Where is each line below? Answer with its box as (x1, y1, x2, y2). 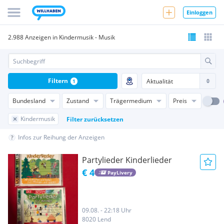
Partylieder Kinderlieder (82, 154, 172, 165)
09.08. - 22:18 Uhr (82, 206, 131, 214)
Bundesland (12, 96, 45, 105)
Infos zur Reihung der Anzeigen (18, 133, 104, 141)
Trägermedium (110, 96, 152, 105)
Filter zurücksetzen (66, 114, 123, 123)
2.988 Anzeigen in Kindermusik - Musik (8, 32, 115, 41)
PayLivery (107, 168, 132, 176)
